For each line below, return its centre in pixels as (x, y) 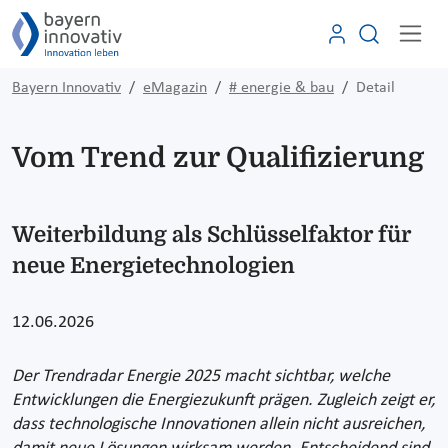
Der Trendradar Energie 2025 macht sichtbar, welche (201, 376)
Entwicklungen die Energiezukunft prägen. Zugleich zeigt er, (223, 400)
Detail (375, 87)
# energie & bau (281, 87)
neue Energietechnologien (153, 265)
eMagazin (175, 87)
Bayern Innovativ (66, 87)
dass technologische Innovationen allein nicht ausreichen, (218, 424)
